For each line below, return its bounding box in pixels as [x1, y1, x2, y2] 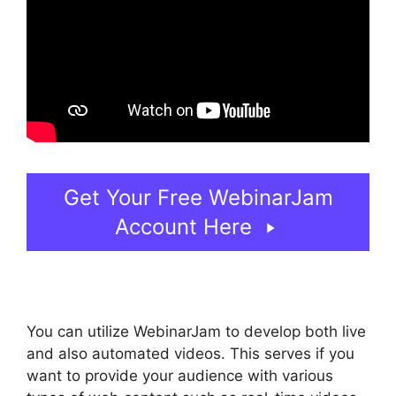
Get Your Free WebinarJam [63, 185, 333, 211]
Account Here [114, 214, 252, 240]
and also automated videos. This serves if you [27, 345, 354, 363]
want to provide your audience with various [27, 367, 333, 385]
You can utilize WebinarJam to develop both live [27, 323, 366, 341]
